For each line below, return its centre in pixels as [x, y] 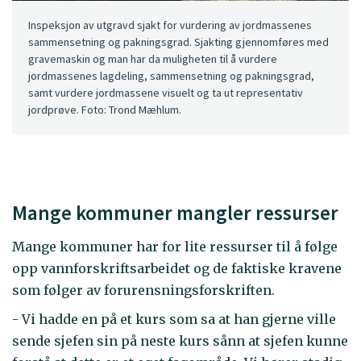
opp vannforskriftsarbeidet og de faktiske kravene [177, 268]
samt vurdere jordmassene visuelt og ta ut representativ [166, 93]
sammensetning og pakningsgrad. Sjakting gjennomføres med [178, 42]
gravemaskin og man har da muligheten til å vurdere [153, 59]
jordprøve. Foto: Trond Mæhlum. [105, 110]
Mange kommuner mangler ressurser [175, 213]
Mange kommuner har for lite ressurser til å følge [175, 246]
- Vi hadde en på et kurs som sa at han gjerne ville [174, 320]
